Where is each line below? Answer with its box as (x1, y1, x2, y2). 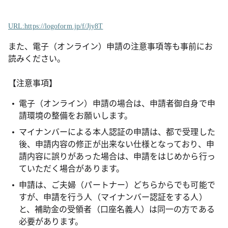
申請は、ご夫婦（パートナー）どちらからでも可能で (18, 178, 215, 190)
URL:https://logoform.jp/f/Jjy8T (8, 22, 103, 30)
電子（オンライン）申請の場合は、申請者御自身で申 (18, 97, 215, 109)
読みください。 (8, 52, 66, 64)
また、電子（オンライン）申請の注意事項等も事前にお (8, 40, 213, 52)
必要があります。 (18, 215, 83, 227)
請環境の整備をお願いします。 (18, 109, 132, 121)
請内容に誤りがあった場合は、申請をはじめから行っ (18, 150, 215, 162)
